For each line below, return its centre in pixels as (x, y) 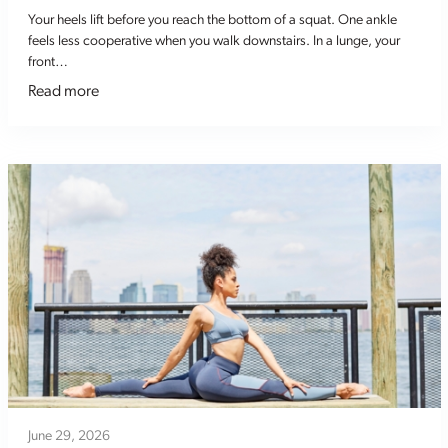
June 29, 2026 (68, 436)
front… (47, 62)
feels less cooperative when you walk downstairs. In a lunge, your (213, 41)
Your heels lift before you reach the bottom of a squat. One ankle (212, 20)
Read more (63, 91)
